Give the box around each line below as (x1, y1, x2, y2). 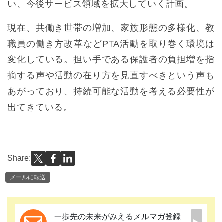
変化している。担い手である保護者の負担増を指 (7, 55, 215, 65)
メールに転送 (10, 173, 46, 181)
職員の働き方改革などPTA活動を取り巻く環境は (7, 39, 215, 49)
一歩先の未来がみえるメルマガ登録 (54, 212, 181, 221)
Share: (7, 154, 31, 163)
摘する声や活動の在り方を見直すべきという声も (7, 70, 215, 81)
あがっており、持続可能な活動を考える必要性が (7, 86, 215, 97)
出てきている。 (7, 102, 73, 112)
